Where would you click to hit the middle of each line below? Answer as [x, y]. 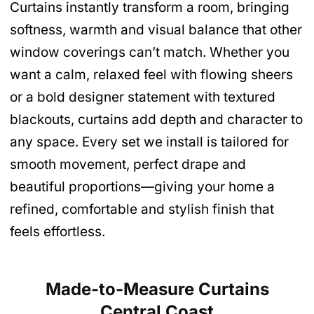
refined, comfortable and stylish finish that [142, 210]
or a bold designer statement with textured [143, 97]
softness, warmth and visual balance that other [156, 30]
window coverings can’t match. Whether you [150, 53]
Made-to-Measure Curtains [157, 289]
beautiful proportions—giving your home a [142, 187]
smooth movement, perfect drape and [128, 165]
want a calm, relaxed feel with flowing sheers [151, 75]
